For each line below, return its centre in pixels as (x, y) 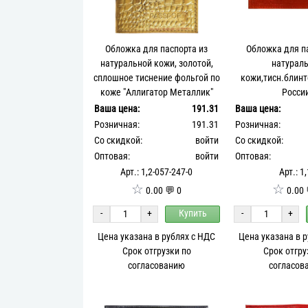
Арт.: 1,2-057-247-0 (157, 172)
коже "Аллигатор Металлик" (156, 92)
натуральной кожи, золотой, (156, 63)
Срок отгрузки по (156, 251)
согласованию (157, 265)
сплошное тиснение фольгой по (156, 78)
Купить (192, 214)
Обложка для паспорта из (157, 49)
